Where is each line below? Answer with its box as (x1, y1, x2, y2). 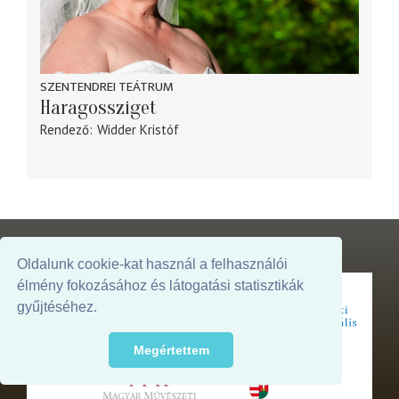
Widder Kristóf (96, 121, 179, 139)
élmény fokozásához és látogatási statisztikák (17, 278, 305, 294)
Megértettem (133, 343, 209, 358)
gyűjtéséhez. (17, 299, 98, 315)
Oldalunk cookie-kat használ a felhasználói (17, 256, 289, 273)
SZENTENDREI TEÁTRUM (40, 76, 174, 99)
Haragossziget (40, 96, 157, 120)
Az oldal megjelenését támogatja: (32, 313, 233, 331)
